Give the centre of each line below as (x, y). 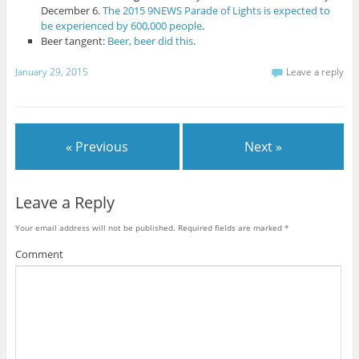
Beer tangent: (75, 41)
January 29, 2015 (51, 72)
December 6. (72, 11)
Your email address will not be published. (95, 227)
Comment (39, 254)
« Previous (97, 146)
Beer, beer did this (151, 41)
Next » (264, 146)
